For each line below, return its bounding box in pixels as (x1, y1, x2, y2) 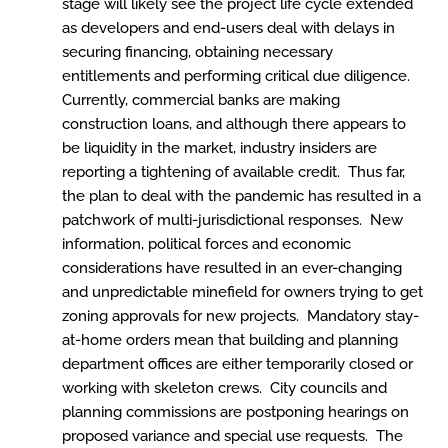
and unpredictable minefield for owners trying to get (62, 283, 423, 301)
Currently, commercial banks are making (62, 91, 340, 109)
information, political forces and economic (62, 235, 351, 253)
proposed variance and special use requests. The (62, 427, 403, 445)
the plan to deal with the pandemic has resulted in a (62, 187, 421, 205)
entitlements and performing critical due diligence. (62, 67, 414, 85)
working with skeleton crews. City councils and (62, 379, 387, 397)
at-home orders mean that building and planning (62, 331, 398, 349)
